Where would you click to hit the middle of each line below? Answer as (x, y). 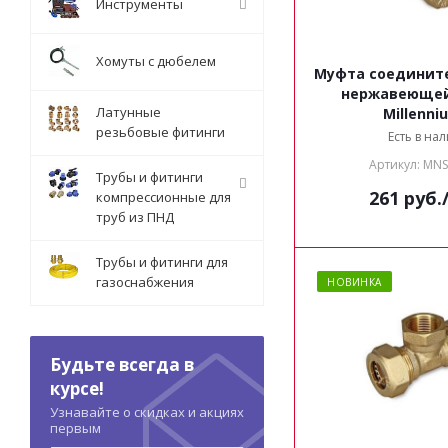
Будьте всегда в (122, 364)
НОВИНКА (354, 282)
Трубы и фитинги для (162, 262)
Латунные (128, 112)
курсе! (77, 388)
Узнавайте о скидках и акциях (147, 412)
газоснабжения (145, 282)
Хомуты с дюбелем (156, 61)
